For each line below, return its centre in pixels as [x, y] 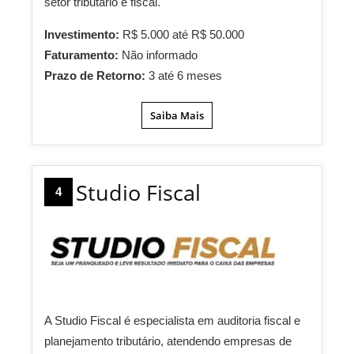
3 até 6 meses [185, 75]
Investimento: [83, 34]
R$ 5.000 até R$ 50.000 [183, 34]
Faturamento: [83, 55]
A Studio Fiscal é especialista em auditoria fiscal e [172, 320]
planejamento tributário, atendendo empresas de [168, 341]
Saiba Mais [177, 115]
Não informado [160, 55]
